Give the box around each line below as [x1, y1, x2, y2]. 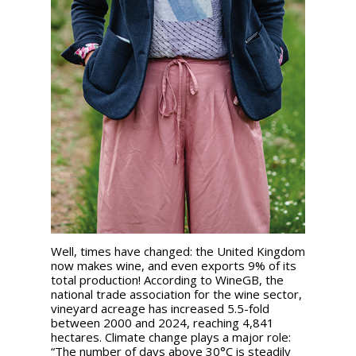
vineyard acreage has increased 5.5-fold [51, 300, 269, 317]
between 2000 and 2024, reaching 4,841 [51, 315, 274, 331]
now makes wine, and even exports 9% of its [51, 257, 296, 274]
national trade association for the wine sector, [51, 286, 302, 303]
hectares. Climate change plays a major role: [51, 329, 291, 346]
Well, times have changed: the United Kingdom [51, 243, 305, 260]
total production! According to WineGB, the [51, 272, 284, 288]
